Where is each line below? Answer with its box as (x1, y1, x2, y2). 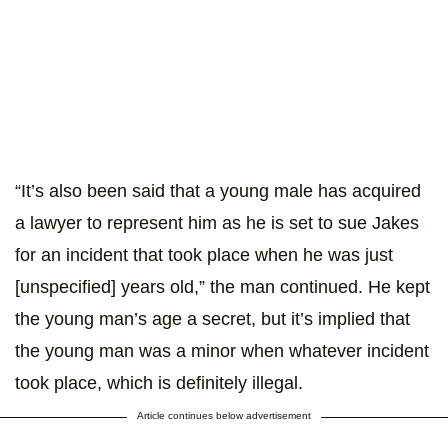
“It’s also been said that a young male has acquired (15, 181, 421, 202)
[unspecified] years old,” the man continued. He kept (15, 277, 430, 298)
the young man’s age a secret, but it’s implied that (15, 309, 410, 330)
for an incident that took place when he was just (15, 245, 393, 266)
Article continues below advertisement (137, 410, 311, 422)
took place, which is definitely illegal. (15, 373, 303, 394)
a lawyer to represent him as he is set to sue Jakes (15, 213, 419, 234)
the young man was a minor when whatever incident (15, 341, 429, 362)
